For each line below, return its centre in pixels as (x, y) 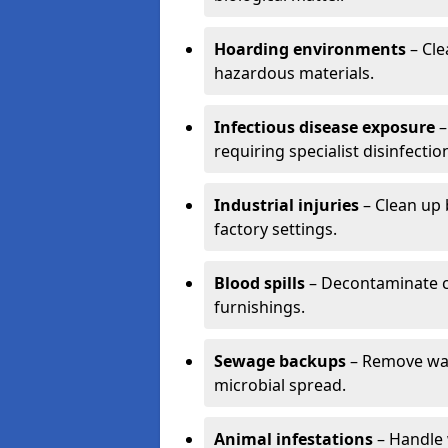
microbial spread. (280, 385)
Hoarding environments (310, 49)
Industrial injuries (286, 205)
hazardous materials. (294, 73)
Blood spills (259, 283)
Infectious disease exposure (324, 127)
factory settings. (275, 229)
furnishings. (259, 307)
